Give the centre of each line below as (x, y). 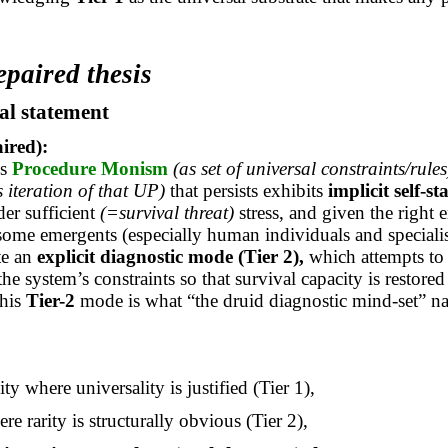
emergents (78, 234)
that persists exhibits (246, 190)
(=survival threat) (169, 212)
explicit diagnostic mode (134, 256)
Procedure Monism (92, 168)
